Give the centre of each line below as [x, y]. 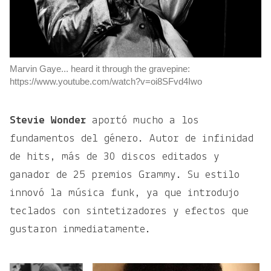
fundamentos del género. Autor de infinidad [132, 139]
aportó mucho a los [142, 121]
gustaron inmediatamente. [80, 230]
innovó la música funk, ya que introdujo [124, 194]
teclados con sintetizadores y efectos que [129, 212]
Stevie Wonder [48, 121]
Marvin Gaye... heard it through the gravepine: [100, 69]
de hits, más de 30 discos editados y [115, 157]
